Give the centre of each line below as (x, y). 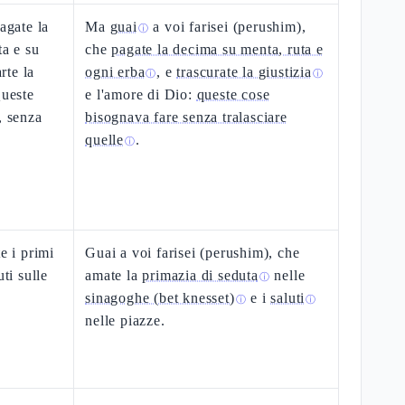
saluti (288, 298)
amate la (114, 275)
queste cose (233, 94)
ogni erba (115, 72)
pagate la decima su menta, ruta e (217, 49)
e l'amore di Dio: (141, 94)
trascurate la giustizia (244, 72)
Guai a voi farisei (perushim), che (193, 253)
